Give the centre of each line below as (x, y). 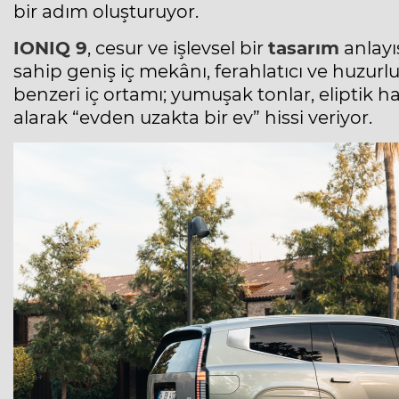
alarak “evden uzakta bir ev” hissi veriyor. (193, 118)
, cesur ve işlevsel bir (178, 49)
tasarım (304, 49)
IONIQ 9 (50, 49)
